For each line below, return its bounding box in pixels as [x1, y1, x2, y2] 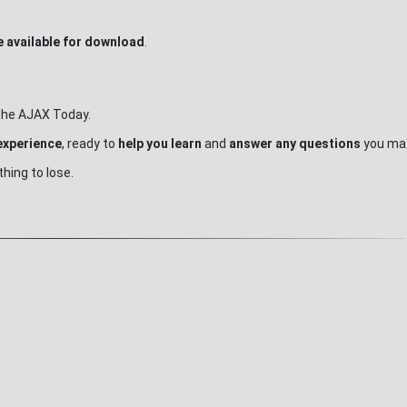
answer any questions [229, 136, 361, 151]
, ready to [62, 136, 118, 151]
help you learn [118, 136, 204, 151]
